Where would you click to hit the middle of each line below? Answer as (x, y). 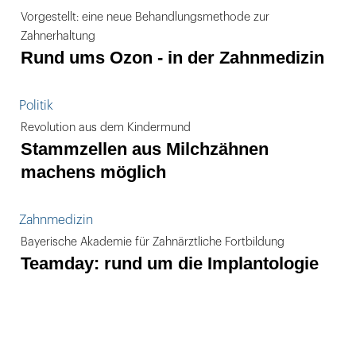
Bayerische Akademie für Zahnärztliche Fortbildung (153, 242)
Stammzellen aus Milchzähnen (145, 149)
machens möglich (93, 172)
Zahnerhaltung (58, 36)
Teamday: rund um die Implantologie (170, 263)
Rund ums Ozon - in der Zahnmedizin (172, 58)
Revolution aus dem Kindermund (106, 128)
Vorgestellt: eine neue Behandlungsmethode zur (145, 17)
